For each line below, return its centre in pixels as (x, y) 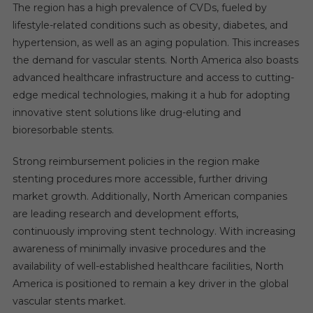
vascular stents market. (69, 301)
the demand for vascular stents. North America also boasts (155, 60)
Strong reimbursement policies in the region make (136, 161)
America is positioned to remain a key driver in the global (150, 283)
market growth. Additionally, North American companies (150, 196)
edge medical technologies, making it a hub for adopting (151, 95)
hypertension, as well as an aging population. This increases (155, 42)
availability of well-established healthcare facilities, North (148, 266)
